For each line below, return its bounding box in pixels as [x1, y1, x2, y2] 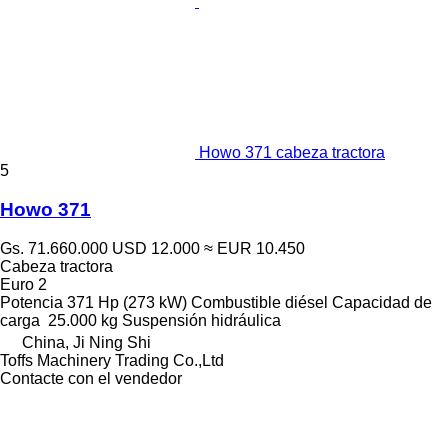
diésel [285, 293, 328, 311]
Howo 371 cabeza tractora [199, 144, 385, 162]
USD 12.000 [112, 239, 200, 257]
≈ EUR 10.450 [204, 239, 305, 257]
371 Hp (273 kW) [67, 293, 187, 311]
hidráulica [211, 311, 281, 329]
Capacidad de [332, 293, 432, 311]
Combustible [191, 293, 281, 311]
